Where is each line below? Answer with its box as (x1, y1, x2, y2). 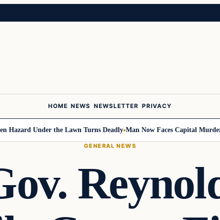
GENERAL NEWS (83, 142, 137, 149)
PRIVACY (141, 103, 172, 110)
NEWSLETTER (93, 103, 139, 110)
